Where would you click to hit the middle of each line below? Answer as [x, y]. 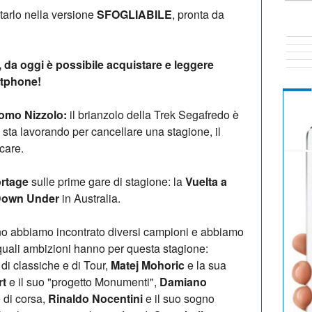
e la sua [205, 265]
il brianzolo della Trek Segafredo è [154, 114]
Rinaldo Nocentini [97, 298]
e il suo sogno [180, 298]
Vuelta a [206, 181]
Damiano [183, 281]
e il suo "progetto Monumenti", [84, 281]
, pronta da [198, 14]
